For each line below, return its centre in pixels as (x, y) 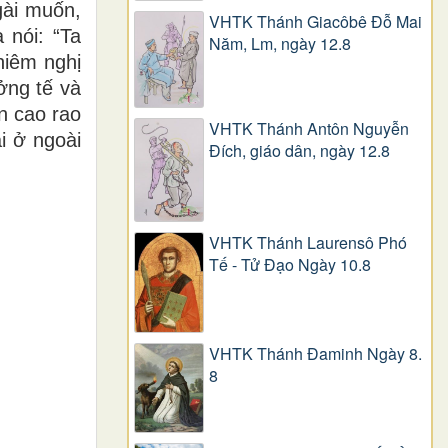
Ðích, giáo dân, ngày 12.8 (299, 151)
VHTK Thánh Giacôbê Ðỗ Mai (315, 22)
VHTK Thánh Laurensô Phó (308, 243)
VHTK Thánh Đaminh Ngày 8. (315, 354)
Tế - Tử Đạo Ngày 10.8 (290, 265)
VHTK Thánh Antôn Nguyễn (309, 129)
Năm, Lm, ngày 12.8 (280, 44)
